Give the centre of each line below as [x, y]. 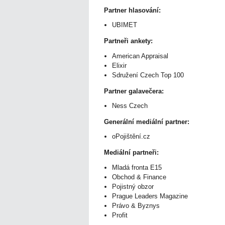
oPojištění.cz [131, 137]
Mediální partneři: [131, 153]
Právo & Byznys [136, 205]
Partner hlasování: [132, 10]
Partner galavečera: [134, 91]
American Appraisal [140, 56]
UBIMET [125, 25]
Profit [120, 215]
